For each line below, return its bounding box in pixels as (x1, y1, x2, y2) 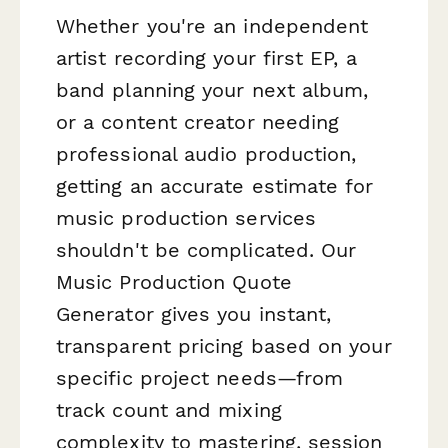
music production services (56, 206, 317, 231)
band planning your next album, (56, 78, 369, 103)
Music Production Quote (56, 270, 292, 295)
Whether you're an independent (56, 14, 369, 39)
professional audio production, (56, 142, 357, 167)
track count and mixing (56, 398, 282, 423)
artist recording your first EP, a (56, 46, 357, 71)
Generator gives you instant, (56, 302, 332, 327)
